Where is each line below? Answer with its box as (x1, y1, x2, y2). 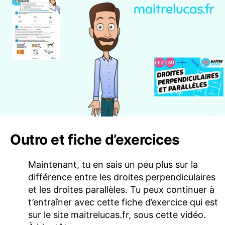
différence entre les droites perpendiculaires (28, 171, 215, 182)
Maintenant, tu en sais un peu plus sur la (28, 159, 198, 170)
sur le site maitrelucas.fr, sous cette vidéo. (28, 209, 206, 220)
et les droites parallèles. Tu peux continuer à (28, 184, 214, 195)
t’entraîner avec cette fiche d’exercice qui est (28, 196, 218, 207)
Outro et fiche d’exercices (10, 131, 180, 148)
